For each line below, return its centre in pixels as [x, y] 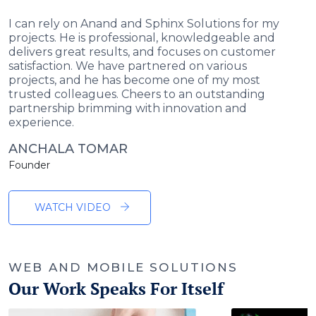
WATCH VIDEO [71, 208]
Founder [29, 165]
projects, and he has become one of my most [134, 80]
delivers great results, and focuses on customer [142, 52]
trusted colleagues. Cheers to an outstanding [137, 95]
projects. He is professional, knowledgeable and [142, 38]
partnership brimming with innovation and [128, 109]
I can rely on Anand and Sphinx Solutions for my [144, 24]
